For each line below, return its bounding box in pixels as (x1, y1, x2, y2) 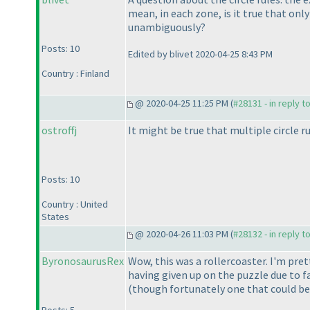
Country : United (42, 198, 108, 211)
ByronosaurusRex (42, 254, 124, 268)
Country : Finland (42, 67, 109, 80)
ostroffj (42, 123, 77, 138)
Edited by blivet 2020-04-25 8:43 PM (128, 48, 273, 61)
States (42, 210, 69, 224)
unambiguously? (128, 20, 206, 35)
